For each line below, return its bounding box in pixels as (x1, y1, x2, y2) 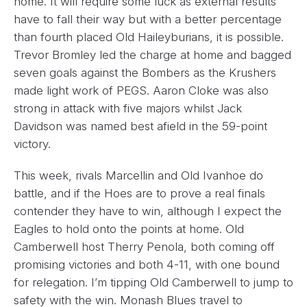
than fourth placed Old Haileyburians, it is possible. (14, 29, 284, 44)
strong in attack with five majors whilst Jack (14, 101, 242, 115)
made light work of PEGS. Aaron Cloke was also (14, 83, 269, 97)
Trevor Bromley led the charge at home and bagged (14, 47, 291, 62)
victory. (14, 136, 51, 151)
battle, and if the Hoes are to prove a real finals (14, 186, 265, 200)
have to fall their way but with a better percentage (14, 12, 282, 26)
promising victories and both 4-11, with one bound (14, 257, 280, 271)
